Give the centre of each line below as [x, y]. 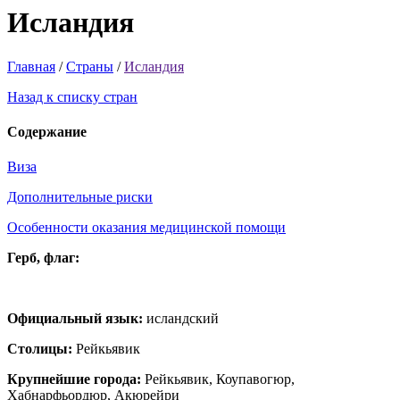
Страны [90, 66]
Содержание [47, 132]
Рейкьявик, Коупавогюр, [218, 379]
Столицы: [40, 349]
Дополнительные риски [80, 197]
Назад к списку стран [72, 96]
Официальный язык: [75, 319]
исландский [181, 319]
